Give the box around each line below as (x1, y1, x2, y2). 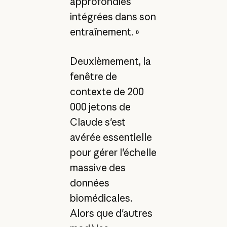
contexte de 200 (69, 86, 144, 98)
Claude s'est (69, 116, 126, 129)
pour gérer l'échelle (69, 146, 157, 159)
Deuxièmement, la (69, 55, 151, 68)
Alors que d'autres (69, 207, 153, 220)
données (69, 177, 109, 190)
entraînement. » (69, 25, 139, 38)
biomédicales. (69, 192, 132, 205)
